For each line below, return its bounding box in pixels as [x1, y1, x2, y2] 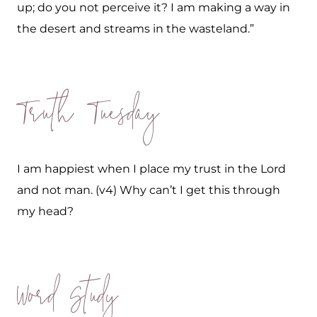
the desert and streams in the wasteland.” [17, 22, 254, 36]
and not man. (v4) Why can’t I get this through [17, 183, 280, 197]
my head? [17, 204, 74, 219]
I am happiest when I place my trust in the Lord [17, 162, 286, 176]
